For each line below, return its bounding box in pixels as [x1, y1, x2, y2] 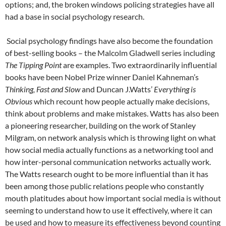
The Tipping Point [5, 60, 63, 70]
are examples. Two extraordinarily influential [63, 60, 217, 70]
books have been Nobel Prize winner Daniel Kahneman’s [5, 72, 199, 82]
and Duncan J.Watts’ [80, 84, 154, 94]
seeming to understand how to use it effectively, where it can [5, 205, 212, 215]
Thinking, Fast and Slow [5, 84, 80, 94]
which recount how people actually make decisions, [34, 96, 209, 106]
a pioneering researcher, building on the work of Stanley [5, 121, 196, 130]
